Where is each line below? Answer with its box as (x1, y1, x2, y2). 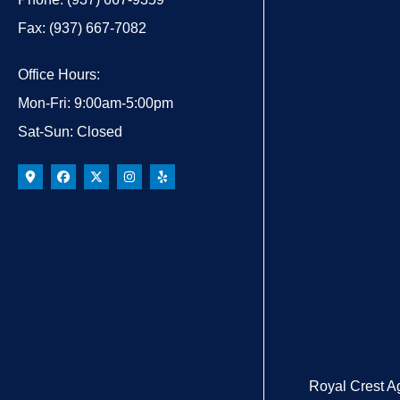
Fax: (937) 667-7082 (18, 21, 146, 37)
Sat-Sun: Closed (18, 124, 122, 140)
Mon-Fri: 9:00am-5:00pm (18, 96, 173, 112)
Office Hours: (18, 67, 100, 83)
